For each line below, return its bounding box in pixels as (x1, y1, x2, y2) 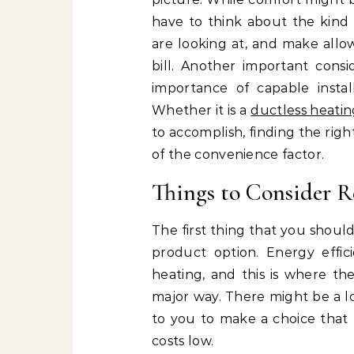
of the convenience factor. (152, 146, 325, 162)
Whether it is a (152, 102, 251, 118)
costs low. (152, 333, 214, 348)
